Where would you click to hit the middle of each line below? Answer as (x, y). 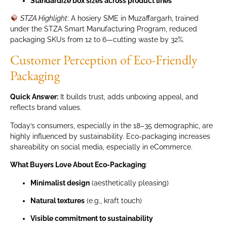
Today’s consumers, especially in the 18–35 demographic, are (111, 125)
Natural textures (58, 201)
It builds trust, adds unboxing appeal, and (128, 97)
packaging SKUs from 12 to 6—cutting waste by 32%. (97, 40)
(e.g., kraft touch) (113, 201)
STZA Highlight (44, 18)
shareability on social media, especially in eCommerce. (101, 147)
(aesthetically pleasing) (129, 183)
